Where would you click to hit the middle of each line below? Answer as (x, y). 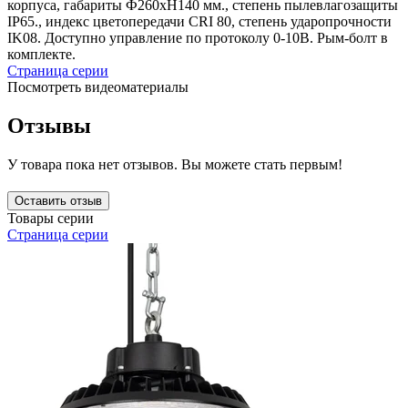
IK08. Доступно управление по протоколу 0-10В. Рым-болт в (198, 38)
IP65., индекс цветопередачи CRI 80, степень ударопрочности (199, 22)
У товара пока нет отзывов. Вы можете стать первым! (175, 165)
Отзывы (49, 126)
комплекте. (41, 55)
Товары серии (51, 219)
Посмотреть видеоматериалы (100, 87)
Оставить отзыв (58, 201)
